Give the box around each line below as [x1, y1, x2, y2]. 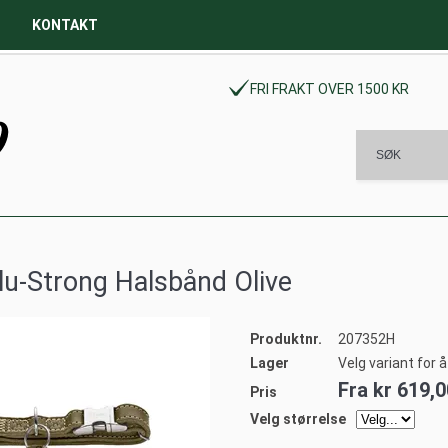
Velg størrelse [250, 411, 346, 427]
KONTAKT [32, 17, 98, 33]
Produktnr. [250, 331, 322, 347]
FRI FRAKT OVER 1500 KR [250, 81, 409, 98]
